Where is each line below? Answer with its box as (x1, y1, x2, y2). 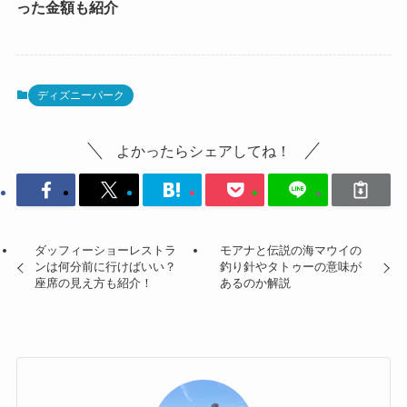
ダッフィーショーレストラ (35, 243, 177, 258)
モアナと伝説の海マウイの (219, 243, 362, 258)
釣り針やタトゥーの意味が (219, 260, 362, 274)
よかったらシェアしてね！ (116, 142, 291, 159)
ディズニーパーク (36, 89, 124, 103)
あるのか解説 (219, 276, 291, 291)
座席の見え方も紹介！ (35, 276, 154, 291)
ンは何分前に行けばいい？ (35, 260, 177, 274)
